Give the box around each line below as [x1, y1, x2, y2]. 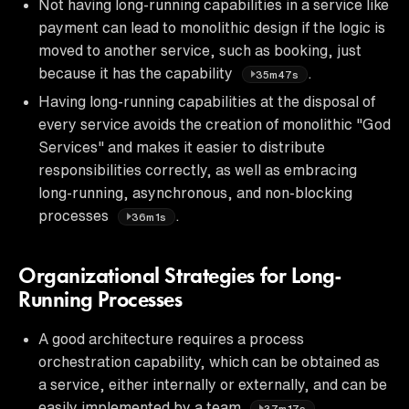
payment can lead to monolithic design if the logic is [38, 19, 385, 35]
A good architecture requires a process [38, 330, 304, 346]
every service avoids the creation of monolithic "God [38, 116, 391, 131]
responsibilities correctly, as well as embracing [38, 162, 357, 177]
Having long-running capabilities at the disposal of [38, 93, 375, 109]
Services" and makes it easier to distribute [38, 139, 325, 154]
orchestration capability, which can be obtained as [38, 353, 380, 369]
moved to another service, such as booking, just [38, 42, 362, 58]
